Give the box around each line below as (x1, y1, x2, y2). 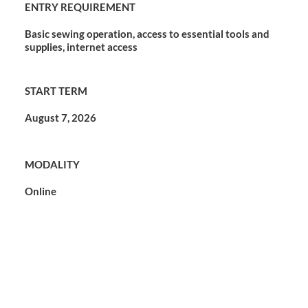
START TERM (24, 84, 87, 97)
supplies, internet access (24, 41, 137, 54)
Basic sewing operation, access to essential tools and (24, 27, 269, 41)
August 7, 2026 (24, 111, 96, 124)
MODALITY (24, 158, 80, 171)
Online (24, 185, 56, 198)
